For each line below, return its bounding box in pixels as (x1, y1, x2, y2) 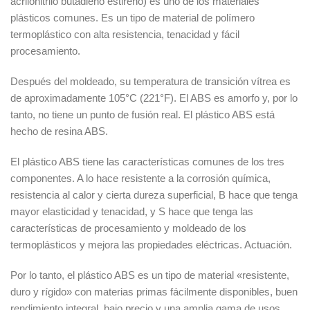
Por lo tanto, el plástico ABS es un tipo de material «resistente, (10, 269, 289, 282)
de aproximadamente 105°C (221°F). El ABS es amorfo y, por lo (10, 92, 298, 104)
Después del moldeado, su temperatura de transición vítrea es (10, 75, 291, 88)
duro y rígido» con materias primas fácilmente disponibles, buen (10, 286, 298, 298)
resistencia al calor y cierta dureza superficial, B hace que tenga (10, 189, 298, 201)
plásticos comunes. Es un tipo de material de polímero (10, 12, 255, 24)
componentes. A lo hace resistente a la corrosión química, (10, 172, 271, 185)
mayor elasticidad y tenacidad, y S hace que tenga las (10, 206, 253, 218)
